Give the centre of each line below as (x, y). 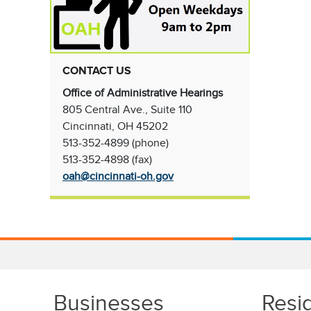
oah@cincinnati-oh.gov (118, 177)
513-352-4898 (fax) (107, 160)
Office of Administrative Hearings (143, 93)
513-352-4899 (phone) (116, 143)
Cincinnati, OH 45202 (115, 127)
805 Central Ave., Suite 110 (127, 110)
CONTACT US (97, 71)
